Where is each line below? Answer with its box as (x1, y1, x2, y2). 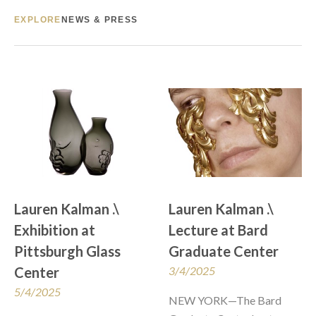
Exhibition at (14, 221, 95, 239)
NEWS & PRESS (61, 15, 138, 25)
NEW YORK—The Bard (169, 293, 281, 308)
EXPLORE (14, 15, 61, 25)
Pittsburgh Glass (14, 243, 121, 260)
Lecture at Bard (169, 221, 268, 239)
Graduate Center (169, 243, 279, 260)
